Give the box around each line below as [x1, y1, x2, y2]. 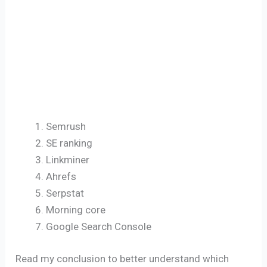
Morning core [46, 204, 106, 216]
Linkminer [46, 154, 90, 166]
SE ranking [46, 137, 93, 150]
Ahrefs [46, 170, 77, 183]
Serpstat [46, 187, 85, 200]
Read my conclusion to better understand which [15, 252, 229, 265]
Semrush [46, 120, 86, 133]
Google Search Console [46, 221, 152, 233]
